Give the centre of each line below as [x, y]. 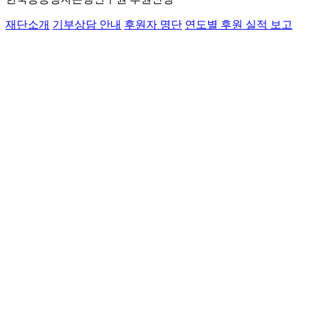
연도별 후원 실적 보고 [239, 24]
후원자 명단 [153, 24]
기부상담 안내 [87, 24]
